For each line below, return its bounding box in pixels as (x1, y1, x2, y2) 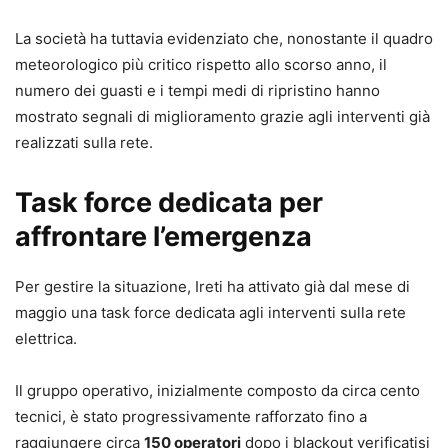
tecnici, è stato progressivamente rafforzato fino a (15, 406, 367, 426)
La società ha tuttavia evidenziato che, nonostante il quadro (15, 28, 433, 48)
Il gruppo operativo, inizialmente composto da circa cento (15, 380, 420, 400)
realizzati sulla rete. (15, 132, 153, 152)
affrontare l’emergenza (15, 219, 312, 253)
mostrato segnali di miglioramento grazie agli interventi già (15, 106, 430, 126)
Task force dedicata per (15, 185, 323, 219)
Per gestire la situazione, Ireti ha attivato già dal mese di (15, 276, 410, 296)
